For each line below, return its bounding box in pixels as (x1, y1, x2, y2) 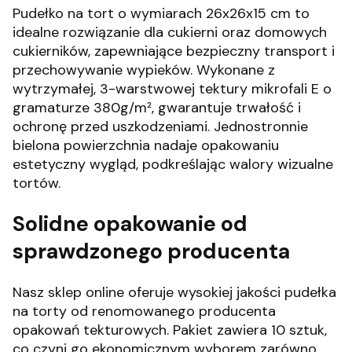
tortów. (13, 174, 60, 192)
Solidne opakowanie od (13, 210, 247, 238)
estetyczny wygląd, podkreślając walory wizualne (13, 155, 333, 174)
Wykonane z (196, 60, 275, 79)
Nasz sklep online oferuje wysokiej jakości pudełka (13, 282, 336, 302)
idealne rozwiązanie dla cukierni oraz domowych (13, 23, 327, 42)
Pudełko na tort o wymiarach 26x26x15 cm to (13, 4, 310, 23)
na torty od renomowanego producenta (13, 301, 276, 321)
